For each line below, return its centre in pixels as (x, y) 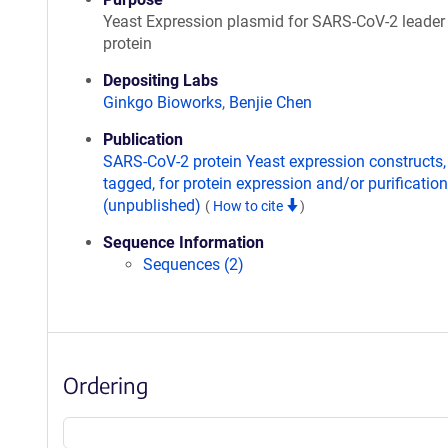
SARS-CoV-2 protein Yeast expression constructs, (274, 161)
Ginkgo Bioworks (162, 102)
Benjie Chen (270, 102)
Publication (143, 139)
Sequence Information (183, 242)
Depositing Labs (160, 80)
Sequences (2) (193, 264)
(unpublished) (154, 205)
